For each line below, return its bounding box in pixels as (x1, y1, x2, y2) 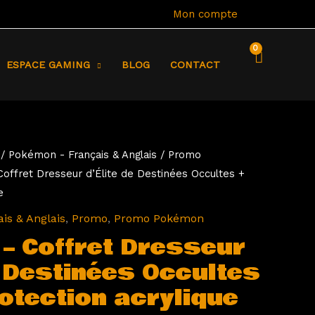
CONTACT (169, 59, 220, 70)
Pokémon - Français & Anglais (8, 148, 157, 161)
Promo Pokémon (114, 211, 204, 225)
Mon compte (173, 7, 238, 20)
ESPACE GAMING (6, 59, 91, 70)
